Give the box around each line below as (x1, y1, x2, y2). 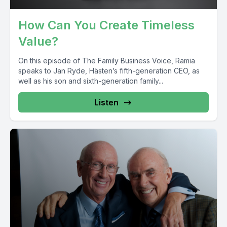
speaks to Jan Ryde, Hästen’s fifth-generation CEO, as (18, 66, 200, 75)
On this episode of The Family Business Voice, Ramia (18, 56, 195, 65)
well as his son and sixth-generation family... (18, 76, 163, 85)
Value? (18, 33, 58, 49)
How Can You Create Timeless (18, 17, 195, 32)
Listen (94, 97, 119, 107)
